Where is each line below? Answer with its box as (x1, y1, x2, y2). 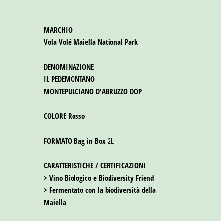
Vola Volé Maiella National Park (44, 37, 138, 47)
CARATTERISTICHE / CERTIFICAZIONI (44, 160, 146, 171)
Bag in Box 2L (72, 136, 114, 146)
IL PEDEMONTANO (44, 74, 95, 84)
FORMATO (44, 136, 72, 146)
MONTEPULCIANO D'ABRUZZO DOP (44, 86, 142, 97)
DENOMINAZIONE (44, 62, 94, 72)
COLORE (44, 111, 66, 121)
